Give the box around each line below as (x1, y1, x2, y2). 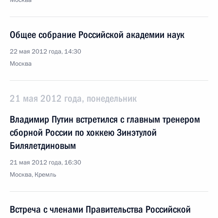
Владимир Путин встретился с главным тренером (10, 113, 200, 125)
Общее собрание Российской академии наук (10, 29, 184, 40)
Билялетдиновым (10, 140, 76, 151)
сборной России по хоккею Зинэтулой (10, 127, 157, 138)
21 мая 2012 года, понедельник (10, 92, 137, 104)
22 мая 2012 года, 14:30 (10, 47, 81, 56)
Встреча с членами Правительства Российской (10, 203, 191, 215)
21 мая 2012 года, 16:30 (10, 158, 81, 167)
